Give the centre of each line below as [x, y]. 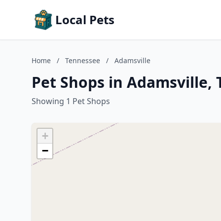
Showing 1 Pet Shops [71, 101]
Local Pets [85, 19]
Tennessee [83, 60]
